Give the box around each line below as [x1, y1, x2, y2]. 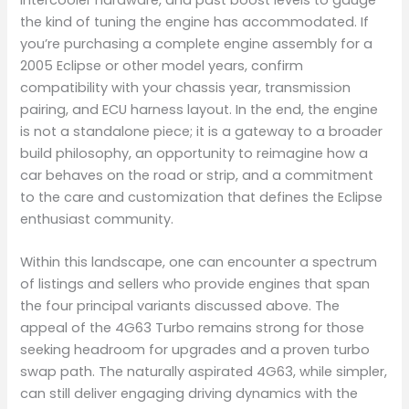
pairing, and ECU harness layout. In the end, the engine [20, 100, 379, 119]
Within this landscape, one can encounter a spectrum [20, 252, 378, 271]
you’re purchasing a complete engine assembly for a [20, 34, 373, 53]
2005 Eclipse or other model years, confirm [20, 56, 304, 75]
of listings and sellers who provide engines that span [20, 274, 371, 293]
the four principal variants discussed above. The [20, 296, 341, 315]
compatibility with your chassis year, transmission [20, 78, 351, 97]
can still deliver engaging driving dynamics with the [20, 383, 359, 403]
